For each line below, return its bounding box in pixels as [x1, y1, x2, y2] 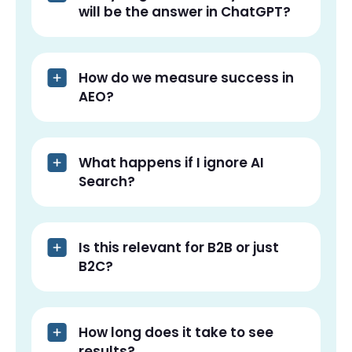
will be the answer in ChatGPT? [79, 2, 291, 21]
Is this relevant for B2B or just [79, 237, 279, 257]
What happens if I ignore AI [79, 152, 264, 172]
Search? [79, 171, 135, 191]
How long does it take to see [79, 322, 273, 342]
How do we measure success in [79, 68, 294, 87]
